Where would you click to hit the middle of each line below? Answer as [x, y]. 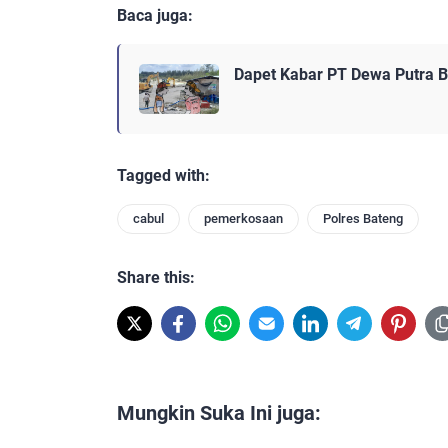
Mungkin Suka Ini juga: [219, 413]
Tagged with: [163, 176]
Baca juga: [155, 15]
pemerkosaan [243, 219]
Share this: [156, 278]
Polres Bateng [363, 219]
